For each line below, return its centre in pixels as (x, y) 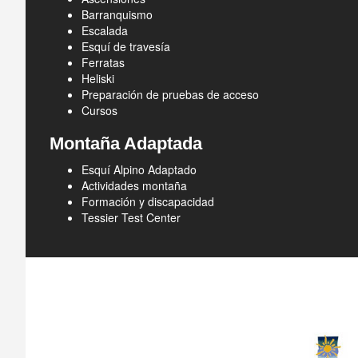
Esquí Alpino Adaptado (139, 169)
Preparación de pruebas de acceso (170, 94)
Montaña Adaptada (126, 143)
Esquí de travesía (126, 46)
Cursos (99, 110)
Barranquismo (117, 14)
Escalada (105, 30)
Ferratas (103, 62)
